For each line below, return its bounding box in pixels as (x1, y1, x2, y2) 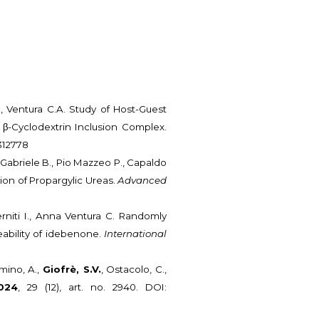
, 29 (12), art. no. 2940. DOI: (18, 281, 167, 293)
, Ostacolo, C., (100, 263, 167, 276)
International (103, 228, 167, 240)
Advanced (117, 174, 167, 187)
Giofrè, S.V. (43, 263, 101, 276)
